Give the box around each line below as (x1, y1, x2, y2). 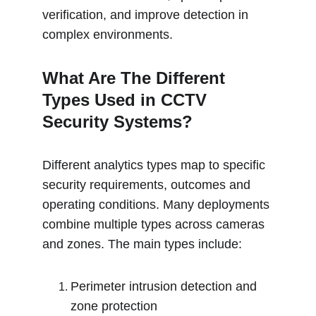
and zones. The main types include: (42, 237, 242, 251)
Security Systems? (42, 112, 193, 131)
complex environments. (42, 28, 173, 42)
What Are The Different (42, 68, 230, 87)
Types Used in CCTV (42, 90, 212, 109)
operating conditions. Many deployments (42, 197, 273, 212)
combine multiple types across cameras (42, 217, 268, 231)
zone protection (71, 299, 157, 313)
